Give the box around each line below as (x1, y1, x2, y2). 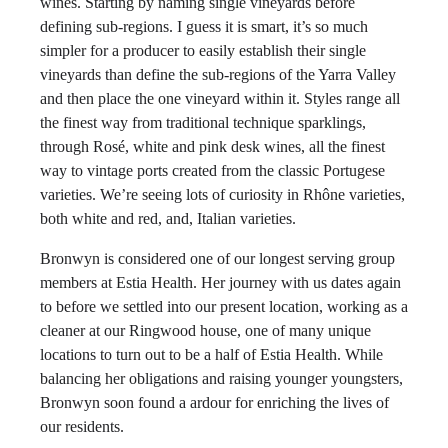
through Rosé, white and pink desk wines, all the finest (40, 138, 385, 155)
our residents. (40, 418, 124, 435)
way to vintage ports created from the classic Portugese (40, 162, 385, 179)
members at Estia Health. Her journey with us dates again (40, 274, 401, 291)
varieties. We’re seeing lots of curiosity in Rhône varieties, (40, 186, 405, 203)
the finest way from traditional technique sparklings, (40, 114, 366, 131)
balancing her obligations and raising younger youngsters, (40, 370, 403, 387)
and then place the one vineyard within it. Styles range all (40, 90, 400, 107)
